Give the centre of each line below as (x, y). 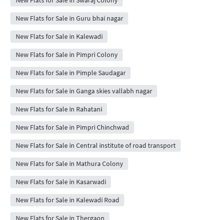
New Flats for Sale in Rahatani (59, 109)
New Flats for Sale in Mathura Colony (69, 163)
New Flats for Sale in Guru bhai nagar (69, 18)
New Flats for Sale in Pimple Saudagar (70, 72)
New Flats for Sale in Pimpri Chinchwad (72, 127)
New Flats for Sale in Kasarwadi (61, 181)
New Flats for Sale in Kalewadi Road (67, 200)
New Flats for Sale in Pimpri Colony (67, 54)
